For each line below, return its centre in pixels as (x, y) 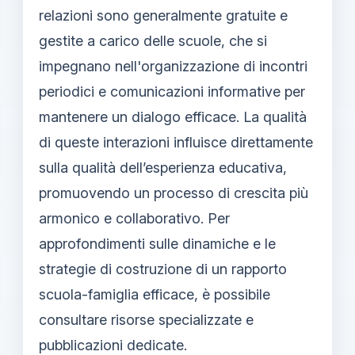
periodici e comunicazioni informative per (172, 92)
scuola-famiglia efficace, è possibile (155, 295)
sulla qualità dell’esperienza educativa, (163, 168)
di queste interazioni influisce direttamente (176, 143)
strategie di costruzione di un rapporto (163, 269)
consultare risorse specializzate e (146, 320)
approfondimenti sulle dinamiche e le (157, 244)
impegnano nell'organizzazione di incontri (173, 67)
